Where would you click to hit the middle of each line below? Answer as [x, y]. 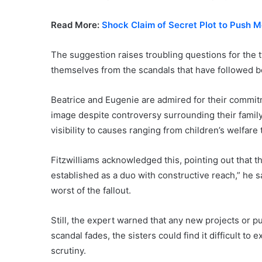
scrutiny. [68, 250]
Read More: [76, 25]
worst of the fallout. [91, 190]
